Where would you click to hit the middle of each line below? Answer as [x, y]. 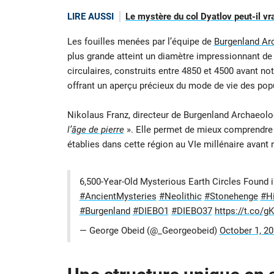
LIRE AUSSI [90, 17]
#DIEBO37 [191, 211]
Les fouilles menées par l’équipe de [140, 41]
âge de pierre [98, 129]
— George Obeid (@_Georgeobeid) [149, 230]
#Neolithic [180, 197]
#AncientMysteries [118, 197]
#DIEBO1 [150, 211]
